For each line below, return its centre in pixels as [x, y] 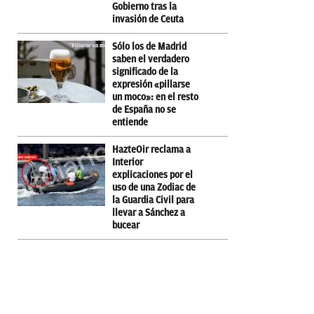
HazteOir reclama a [151, 149]
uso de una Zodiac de [154, 187]
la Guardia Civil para [153, 200]
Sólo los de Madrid [149, 46]
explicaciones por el [152, 175]
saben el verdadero [151, 59]
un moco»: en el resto [155, 97]
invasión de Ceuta [148, 19]
